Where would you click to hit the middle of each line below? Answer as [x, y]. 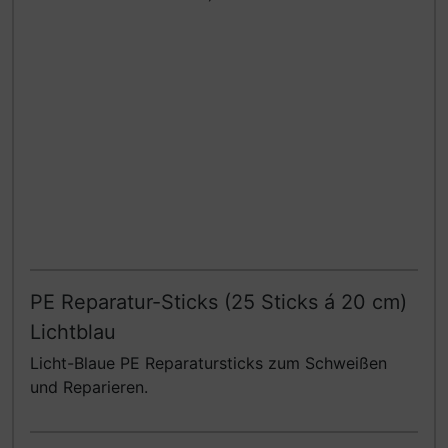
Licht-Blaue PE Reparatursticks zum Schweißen [208, 363]
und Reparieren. [89, 387]
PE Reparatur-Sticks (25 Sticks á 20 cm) [218, 302]
